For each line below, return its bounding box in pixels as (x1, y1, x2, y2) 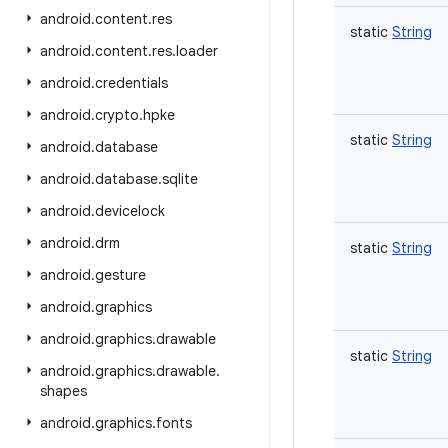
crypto (95, 106, 139, 124)
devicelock (95, 202, 165, 220)
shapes (40, 382, 87, 400)
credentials (95, 74, 168, 92)
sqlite (162, 170, 198, 188)
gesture (95, 266, 146, 284)
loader (176, 42, 218, 60)
